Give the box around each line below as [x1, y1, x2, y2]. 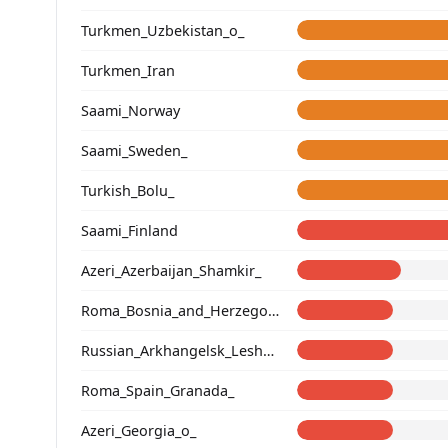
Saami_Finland [81, 220, 178, 240]
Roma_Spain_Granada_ [81, 380, 234, 400]
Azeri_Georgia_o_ [81, 420, 196, 440]
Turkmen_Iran [81, 60, 175, 80]
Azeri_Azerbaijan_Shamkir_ [81, 260, 261, 280]
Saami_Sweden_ [81, 140, 187, 160]
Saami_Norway [81, 100, 180, 120]
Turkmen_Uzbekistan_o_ [81, 20, 244, 40]
